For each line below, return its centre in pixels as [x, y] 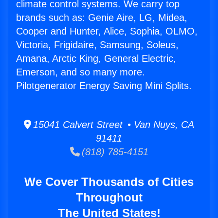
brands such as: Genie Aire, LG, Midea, [102, 18]
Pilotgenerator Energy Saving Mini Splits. [104, 86]
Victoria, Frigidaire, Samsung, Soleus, [97, 45]
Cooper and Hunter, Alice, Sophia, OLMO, [107, 31]
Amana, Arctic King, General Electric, [96, 59]
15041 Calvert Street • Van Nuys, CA [113, 125]
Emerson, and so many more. [81, 72]
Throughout [109, 198]
